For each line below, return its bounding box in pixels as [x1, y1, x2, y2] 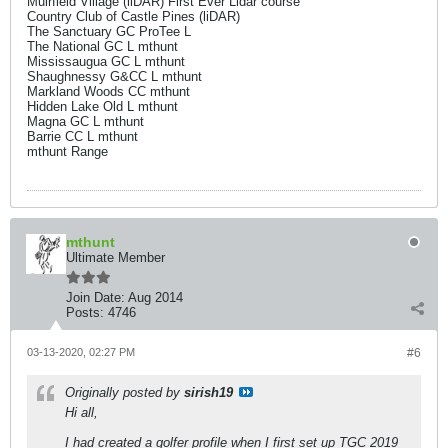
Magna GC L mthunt [27, 114, 144, 129]
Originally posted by [65, 385, 184, 400]
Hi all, [65, 405, 98, 420]
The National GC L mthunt [27, 39, 178, 54]
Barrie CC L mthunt [27, 129, 138, 144]
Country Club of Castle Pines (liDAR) [27, 9, 240, 24]
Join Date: [66, 290, 125, 305]
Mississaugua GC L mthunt [27, 54, 185, 69]
